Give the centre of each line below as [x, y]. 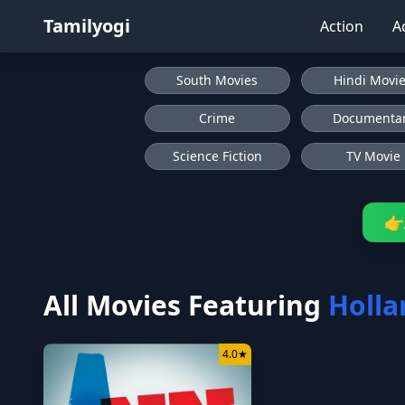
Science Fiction [217, 156]
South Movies [217, 80]
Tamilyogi [87, 26]
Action [342, 26]
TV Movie [373, 156]
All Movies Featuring [182, 305]
